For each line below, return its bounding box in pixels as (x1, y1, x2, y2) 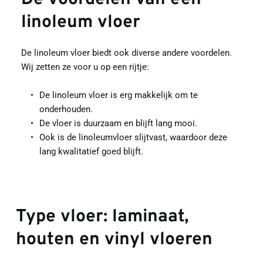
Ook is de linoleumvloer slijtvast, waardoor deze (39, 131, 227, 143)
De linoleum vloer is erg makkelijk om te (39, 89, 198, 100)
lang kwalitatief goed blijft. (39, 146, 143, 157)
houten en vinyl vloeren (15, 228, 213, 251)
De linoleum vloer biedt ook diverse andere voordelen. (21, 47, 232, 58)
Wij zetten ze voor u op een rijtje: (21, 61, 149, 72)
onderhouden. (39, 103, 93, 114)
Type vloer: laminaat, (15, 205, 188, 228)
